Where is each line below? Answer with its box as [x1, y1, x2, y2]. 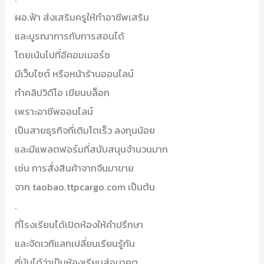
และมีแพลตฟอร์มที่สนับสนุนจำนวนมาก [15, 142, 169, 157]
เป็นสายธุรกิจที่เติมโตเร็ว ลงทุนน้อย [15, 123, 156, 138]
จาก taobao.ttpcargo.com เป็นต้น [15, 180, 156, 194]
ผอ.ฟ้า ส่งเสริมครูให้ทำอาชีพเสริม [15, 10, 150, 25]
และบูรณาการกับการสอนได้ [15, 29, 125, 44]
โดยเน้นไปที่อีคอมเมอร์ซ [15, 48, 111, 62]
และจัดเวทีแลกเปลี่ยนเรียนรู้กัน [15, 236, 136, 251]
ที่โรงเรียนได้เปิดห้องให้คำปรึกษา [15, 217, 144, 232]
